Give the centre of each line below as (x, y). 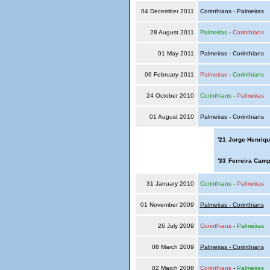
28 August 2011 (172, 32)
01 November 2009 (167, 205)
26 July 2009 (176, 226)
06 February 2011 (169, 74)
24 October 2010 (170, 96)
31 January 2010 (170, 184)
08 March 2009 (173, 247)
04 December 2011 (167, 11)
